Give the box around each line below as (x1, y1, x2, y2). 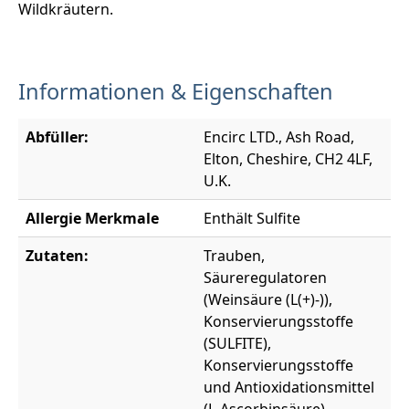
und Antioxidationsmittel (204, 377, 374, 398)
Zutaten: (26, 246, 89, 267)
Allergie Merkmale (26, 208, 159, 229)
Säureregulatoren (204, 267, 327, 288)
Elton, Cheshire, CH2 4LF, (204, 149, 372, 170)
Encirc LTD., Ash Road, (204, 127, 354, 148)
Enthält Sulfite (204, 208, 300, 229)
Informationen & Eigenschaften (18, 77, 333, 107)
